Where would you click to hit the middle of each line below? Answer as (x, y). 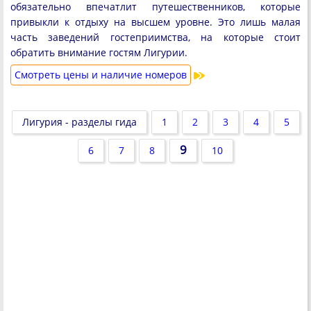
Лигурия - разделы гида (79, 122)
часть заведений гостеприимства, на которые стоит (155, 37)
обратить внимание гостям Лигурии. (99, 52)
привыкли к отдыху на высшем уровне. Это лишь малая (155, 22)
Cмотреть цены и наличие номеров (101, 75)
